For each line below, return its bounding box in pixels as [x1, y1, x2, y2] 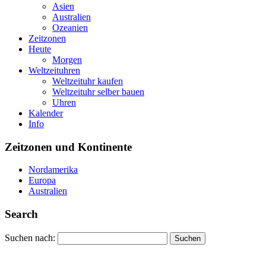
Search [5, 208, 38, 221]
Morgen [52, 55, 82, 65]
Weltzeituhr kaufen [52, 76, 123, 87]
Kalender [28, 108, 63, 119]
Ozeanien [52, 23, 88, 33]
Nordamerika [28, 164, 78, 175]
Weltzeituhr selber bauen [52, 87, 144, 97]
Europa [28, 175, 56, 186]
